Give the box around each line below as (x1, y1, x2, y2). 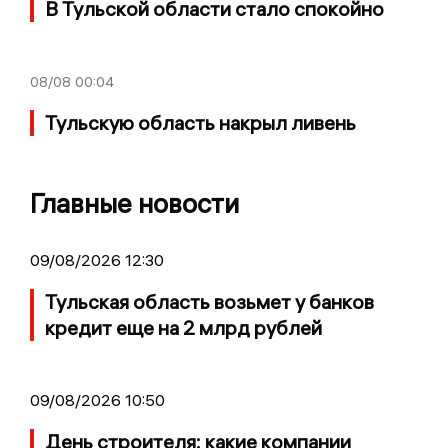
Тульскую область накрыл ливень (45, 109, 356, 135)
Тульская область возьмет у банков (45, 288, 374, 314)
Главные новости (30, 186, 239, 220)
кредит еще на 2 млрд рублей (45, 314, 322, 340)
